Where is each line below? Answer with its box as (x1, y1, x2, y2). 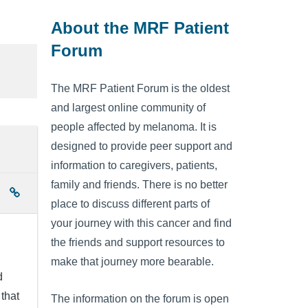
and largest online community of (51, 102, 206, 114)
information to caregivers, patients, (51, 159, 217, 172)
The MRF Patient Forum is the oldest (51, 82, 230, 95)
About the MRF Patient (51, 18, 229, 37)
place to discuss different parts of (51, 198, 210, 210)
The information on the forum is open (51, 292, 229, 305)
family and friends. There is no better (51, 179, 228, 191)
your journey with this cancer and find (51, 217, 232, 230)
